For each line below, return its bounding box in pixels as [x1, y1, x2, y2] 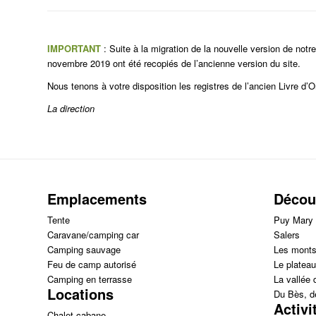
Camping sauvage [47, 243, 121, 257]
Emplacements [47, 188, 147, 209]
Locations [47, 284, 114, 305]
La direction [47, 102, 95, 116]
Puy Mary [273, 213, 313, 227]
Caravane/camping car [47, 228, 139, 242]
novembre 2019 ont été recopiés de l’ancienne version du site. [47, 56, 300, 70]
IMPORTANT [47, 42, 101, 55]
